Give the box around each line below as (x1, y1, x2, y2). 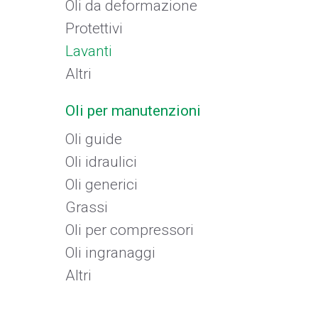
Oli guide (65, 131, 122, 148)
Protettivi (65, 20, 123, 37)
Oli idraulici (65, 153, 137, 170)
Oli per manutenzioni (65, 102, 201, 119)
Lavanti (65, 43, 112, 60)
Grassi (65, 199, 108, 216)
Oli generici (65, 176, 138, 193)
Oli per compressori (65, 221, 194, 238)
